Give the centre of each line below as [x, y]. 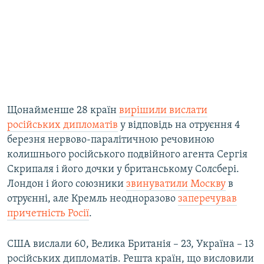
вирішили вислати [163, 111]
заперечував [207, 199]
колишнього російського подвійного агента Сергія [127, 155]
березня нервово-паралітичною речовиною [111, 140]
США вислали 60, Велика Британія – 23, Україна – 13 [131, 245]
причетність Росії [48, 214]
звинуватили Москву [176, 184]
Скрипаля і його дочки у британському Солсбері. [123, 170]
